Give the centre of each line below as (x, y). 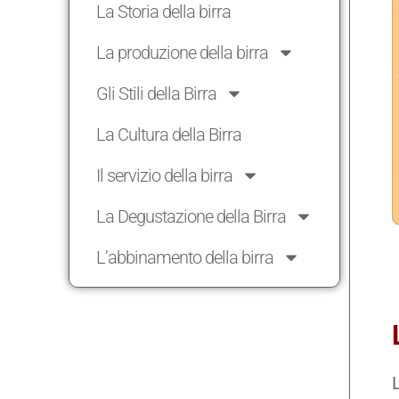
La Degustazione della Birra (191, 217)
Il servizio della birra (165, 176)
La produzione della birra (183, 53)
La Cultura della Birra (169, 135)
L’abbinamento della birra (185, 258)
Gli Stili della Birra (157, 94)
